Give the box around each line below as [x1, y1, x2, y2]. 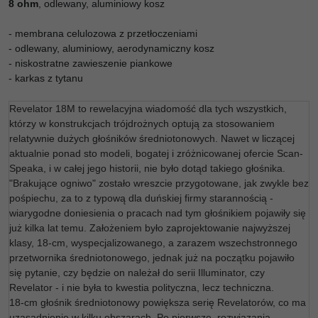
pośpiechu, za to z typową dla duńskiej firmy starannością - [9, 192, 273, 204]
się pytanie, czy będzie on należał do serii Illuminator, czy [9, 267, 265, 278]
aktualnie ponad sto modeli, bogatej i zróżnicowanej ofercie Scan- [9, 148, 303, 159]
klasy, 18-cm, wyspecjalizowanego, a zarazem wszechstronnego [9, 237, 297, 248]
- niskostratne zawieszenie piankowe [9, 57, 172, 69]
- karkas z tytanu [9, 72, 83, 84]
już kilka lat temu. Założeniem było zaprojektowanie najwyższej [9, 222, 290, 234]
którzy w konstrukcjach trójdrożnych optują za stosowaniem [9, 118, 275, 129]
